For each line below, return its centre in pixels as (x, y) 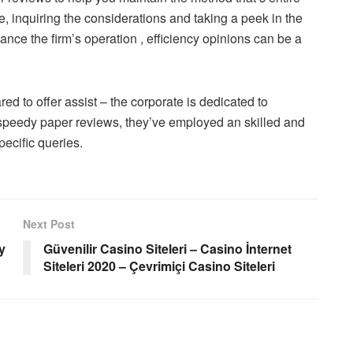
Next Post (49, 223)
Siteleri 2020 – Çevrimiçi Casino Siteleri (159, 266)
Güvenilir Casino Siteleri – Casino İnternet (167, 248)
